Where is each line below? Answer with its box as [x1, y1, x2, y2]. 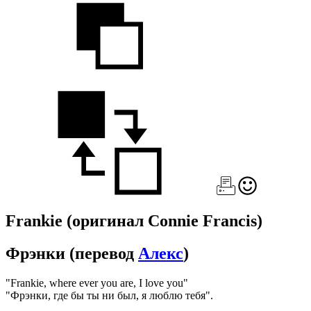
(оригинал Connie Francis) [67, 211, 262, 230]
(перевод [69, 244, 138, 262]
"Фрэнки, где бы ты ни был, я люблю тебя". [6, 289, 213, 301]
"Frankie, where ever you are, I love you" [6, 276, 188, 289]
